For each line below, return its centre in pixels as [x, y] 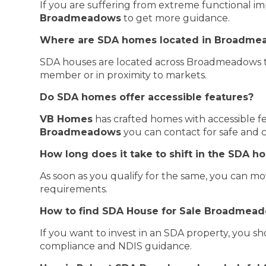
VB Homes [66, 119]
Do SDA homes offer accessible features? [147, 97]
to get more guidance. [176, 18]
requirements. [74, 189]
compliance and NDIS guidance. [116, 246]
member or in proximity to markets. [123, 75]
